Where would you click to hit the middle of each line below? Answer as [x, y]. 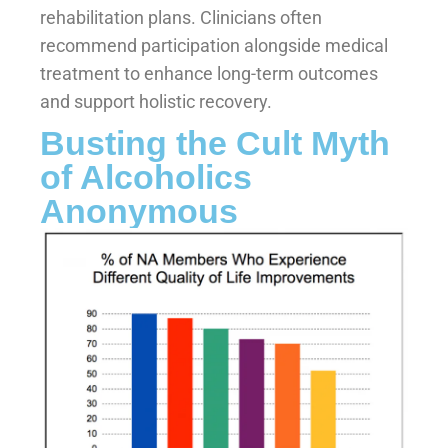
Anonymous [139, 210]
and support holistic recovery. [156, 101]
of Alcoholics [146, 176]
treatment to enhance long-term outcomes [209, 73]
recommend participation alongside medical [214, 45]
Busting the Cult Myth [215, 142]
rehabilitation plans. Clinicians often [181, 17]
